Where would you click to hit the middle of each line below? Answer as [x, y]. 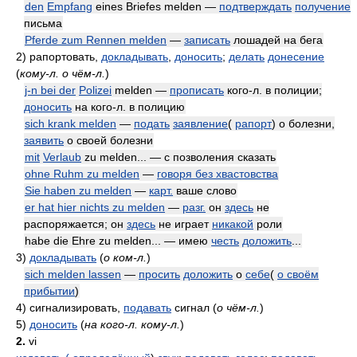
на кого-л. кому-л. [132, 324]
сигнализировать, [76, 308]
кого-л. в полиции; [273, 90]
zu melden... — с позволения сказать [178, 157]
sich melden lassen [73, 274]
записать [207, 40]
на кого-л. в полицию [128, 107]
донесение [296, 57]
